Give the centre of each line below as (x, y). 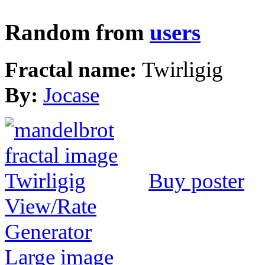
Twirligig (182, 70)
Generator (48, 232)
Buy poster (196, 181)
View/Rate (51, 206)
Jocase (71, 95)
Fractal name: (73, 70)
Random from (77, 33)
